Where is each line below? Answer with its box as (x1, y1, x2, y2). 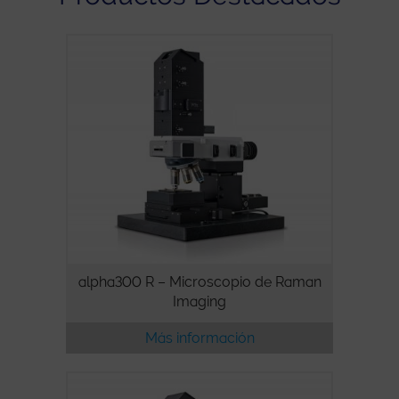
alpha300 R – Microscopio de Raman (77, 273, 322, 291)
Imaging (173, 293, 226, 311)
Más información (144, 330, 255, 347)
